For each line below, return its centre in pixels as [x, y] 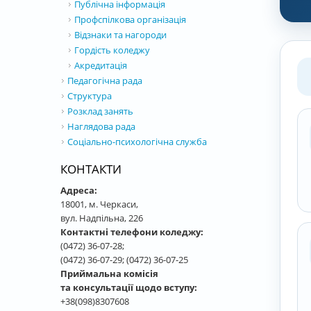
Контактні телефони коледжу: [133, 232]
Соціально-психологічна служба [137, 142]
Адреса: [79, 190]
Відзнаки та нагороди [120, 35]
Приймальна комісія [109, 274]
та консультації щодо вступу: [129, 287]
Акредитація [101, 65]
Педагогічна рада [105, 81]
